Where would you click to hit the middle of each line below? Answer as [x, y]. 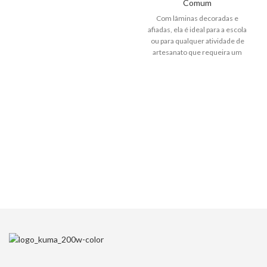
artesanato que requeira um [197, 52]
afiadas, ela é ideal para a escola [197, 29]
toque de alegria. [197, 63]
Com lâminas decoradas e [197, 18]
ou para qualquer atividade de [197, 41]
